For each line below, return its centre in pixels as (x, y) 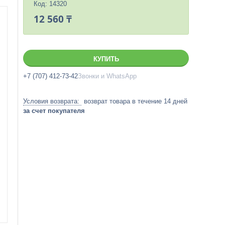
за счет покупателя (54, 111)
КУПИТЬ (106, 59)
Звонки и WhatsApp (107, 76)
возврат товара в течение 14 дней (136, 101)
